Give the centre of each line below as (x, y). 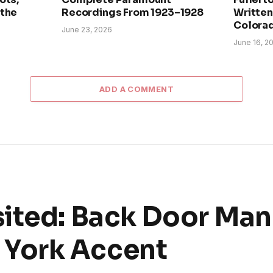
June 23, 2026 (87, 30)
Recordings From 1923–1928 (133, 13)
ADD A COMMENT (136, 89)
